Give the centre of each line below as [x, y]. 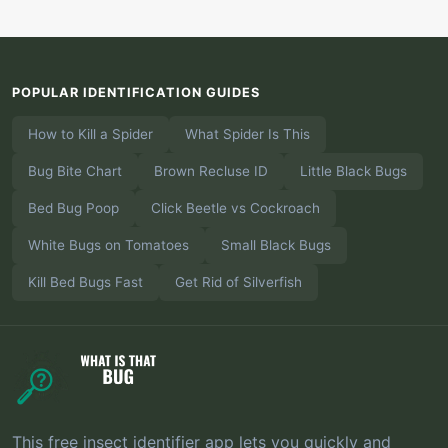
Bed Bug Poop [73, 207]
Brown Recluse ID [211, 170]
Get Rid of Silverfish [238, 281]
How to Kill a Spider [90, 133]
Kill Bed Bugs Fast [85, 281]
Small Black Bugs [276, 244]
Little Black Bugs [353, 170]
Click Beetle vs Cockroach [235, 207]
